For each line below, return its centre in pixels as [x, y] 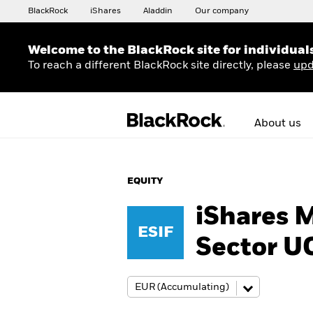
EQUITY [145, 181]
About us [278, 124]
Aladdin [158, 11]
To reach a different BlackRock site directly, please [161, 65]
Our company [222, 11]
